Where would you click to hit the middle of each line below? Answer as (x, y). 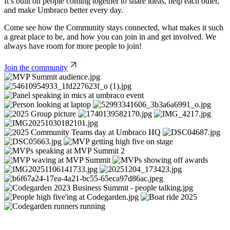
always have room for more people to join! (73, 46)
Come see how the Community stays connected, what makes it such (114, 28)
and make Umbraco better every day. (64, 10)
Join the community (36, 68)
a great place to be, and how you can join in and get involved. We (110, 37)
